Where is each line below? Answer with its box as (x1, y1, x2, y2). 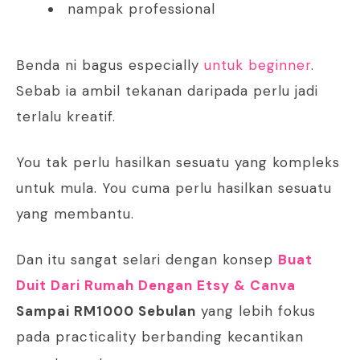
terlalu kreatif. (16, 108, 116, 126)
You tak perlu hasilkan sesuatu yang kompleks (16, 153, 340, 172)
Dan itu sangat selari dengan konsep (16, 251, 278, 269)
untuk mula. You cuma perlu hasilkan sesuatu (16, 179, 332, 198)
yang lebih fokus (196, 302, 316, 321)
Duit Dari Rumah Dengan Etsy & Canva (16, 276, 296, 295)
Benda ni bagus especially (16, 56, 204, 75)
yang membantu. (16, 205, 134, 223)
